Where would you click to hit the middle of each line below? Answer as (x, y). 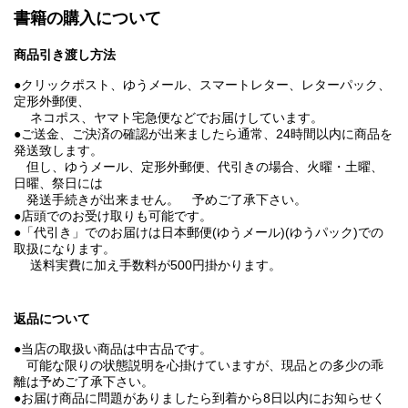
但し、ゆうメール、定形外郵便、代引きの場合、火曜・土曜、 (199, 167)
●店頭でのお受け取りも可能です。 (113, 216)
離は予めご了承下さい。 (90, 382)
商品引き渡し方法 (65, 55)
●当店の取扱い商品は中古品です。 (119, 349)
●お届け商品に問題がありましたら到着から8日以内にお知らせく (199, 398)
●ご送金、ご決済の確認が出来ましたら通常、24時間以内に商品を (203, 134)
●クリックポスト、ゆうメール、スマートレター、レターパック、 (202, 85)
